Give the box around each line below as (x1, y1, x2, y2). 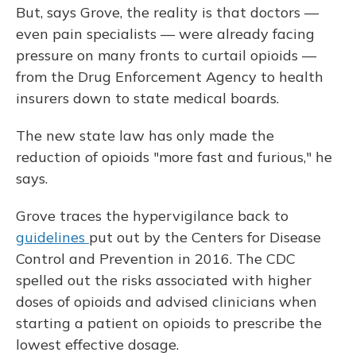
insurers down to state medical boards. (16, 89, 279, 108)
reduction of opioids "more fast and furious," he (16, 148, 332, 167)
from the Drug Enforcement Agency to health (16, 68, 323, 87)
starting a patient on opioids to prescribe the (16, 314, 322, 333)
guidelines (16, 228, 89, 247)
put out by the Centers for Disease (89, 228, 321, 247)
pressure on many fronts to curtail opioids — (16, 46, 316, 65)
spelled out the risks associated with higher (16, 271, 311, 290)
